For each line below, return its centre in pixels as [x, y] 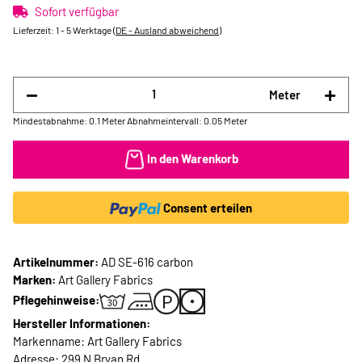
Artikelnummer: [57, 262]
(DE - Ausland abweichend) [167, 30]
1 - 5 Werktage [84, 30]
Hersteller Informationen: [82, 324]
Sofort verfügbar [77, 11]
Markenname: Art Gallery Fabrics [97, 341]
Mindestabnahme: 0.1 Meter [69, 120]
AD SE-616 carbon [147, 262]
